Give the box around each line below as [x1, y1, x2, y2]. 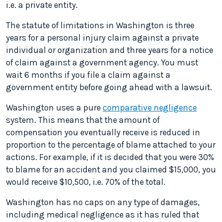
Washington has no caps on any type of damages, [6, 197, 200, 208]
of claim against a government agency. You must [6, 57, 198, 68]
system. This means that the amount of [6, 115, 160, 125]
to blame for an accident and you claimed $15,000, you [6, 165, 216, 175]
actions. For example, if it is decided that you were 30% [6, 152, 214, 163]
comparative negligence [103, 103, 197, 113]
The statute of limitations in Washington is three [6, 20, 194, 31]
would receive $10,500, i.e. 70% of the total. [6, 177, 166, 187]
